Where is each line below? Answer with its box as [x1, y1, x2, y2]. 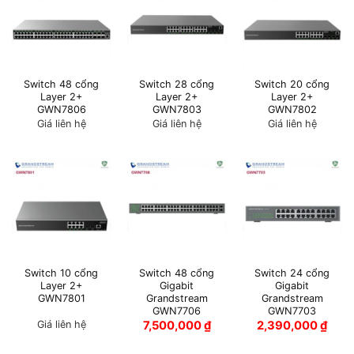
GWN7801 [37, 292, 85, 304]
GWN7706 [153, 304, 201, 317]
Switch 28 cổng [139, 78, 215, 91]
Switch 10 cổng [24, 266, 99, 279]
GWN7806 [36, 104, 86, 116]
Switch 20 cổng [254, 78, 330, 91]
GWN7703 [268, 304, 317, 317]
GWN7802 [267, 104, 317, 116]
